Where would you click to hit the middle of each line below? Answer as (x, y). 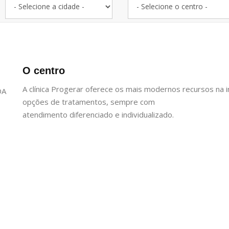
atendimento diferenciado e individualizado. (98, 114)
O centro (44, 71)
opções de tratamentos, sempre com (89, 102)
